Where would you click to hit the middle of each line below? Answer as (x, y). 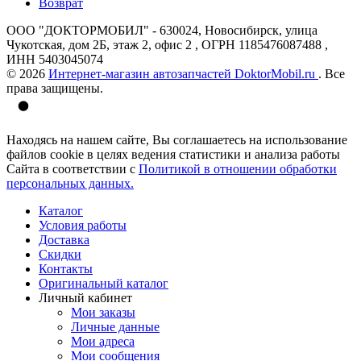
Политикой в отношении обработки (238, 168)
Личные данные (115, 326)
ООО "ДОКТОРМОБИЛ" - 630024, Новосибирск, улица (162, 30)
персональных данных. (70, 183)
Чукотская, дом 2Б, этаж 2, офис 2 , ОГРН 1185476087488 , (167, 44)
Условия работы (83, 225)
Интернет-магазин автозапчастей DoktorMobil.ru (183, 73)
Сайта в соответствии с (73, 168)
